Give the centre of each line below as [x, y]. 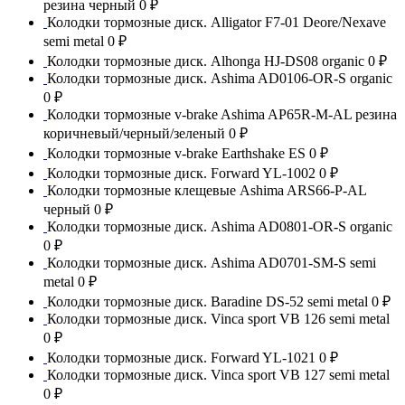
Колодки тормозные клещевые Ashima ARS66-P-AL [207, 190]
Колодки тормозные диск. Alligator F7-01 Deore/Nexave [217, 22]
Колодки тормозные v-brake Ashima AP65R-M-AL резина [222, 114]
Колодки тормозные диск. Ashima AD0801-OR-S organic [220, 226]
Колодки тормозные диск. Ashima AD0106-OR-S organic [220, 78]
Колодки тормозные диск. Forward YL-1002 [183, 173]
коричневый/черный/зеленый [136, 133]
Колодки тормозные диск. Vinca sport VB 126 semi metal [218, 318]
